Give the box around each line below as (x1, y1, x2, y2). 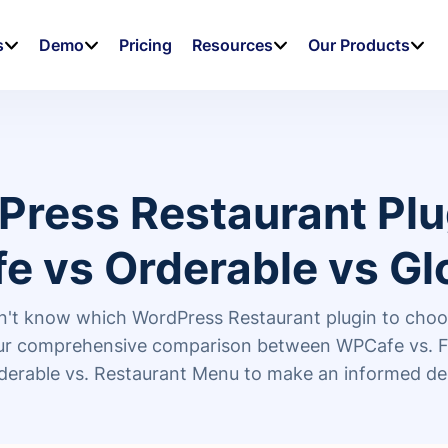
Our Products (308, 35, 411, 55)
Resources (192, 35, 274, 55)
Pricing (119, 35, 173, 55)
